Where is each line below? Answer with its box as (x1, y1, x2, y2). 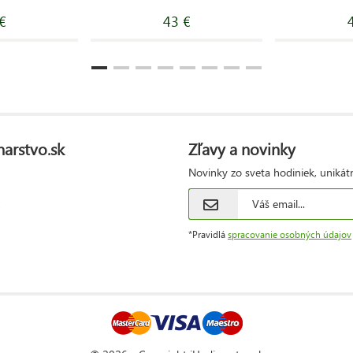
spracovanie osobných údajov (228, 228, 351, 240)
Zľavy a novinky (188, 136, 295, 159)
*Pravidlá (188, 228, 228, 240)
